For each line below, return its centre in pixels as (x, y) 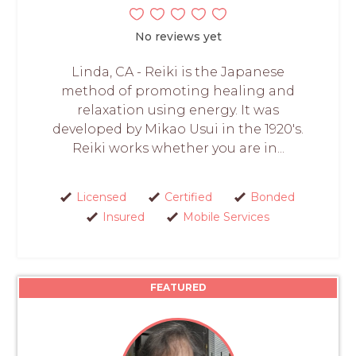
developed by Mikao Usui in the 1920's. (178, 129)
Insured (123, 217)
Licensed (101, 197)
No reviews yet (178, 36)
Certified (188, 197)
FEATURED (178, 287)
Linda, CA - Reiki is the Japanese (178, 72)
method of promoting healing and (178, 91)
